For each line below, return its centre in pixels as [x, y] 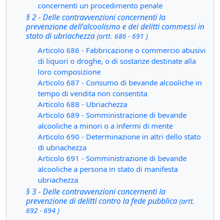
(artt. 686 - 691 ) [122, 36]
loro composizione [69, 72]
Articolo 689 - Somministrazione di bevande [112, 115]
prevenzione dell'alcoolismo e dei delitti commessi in [115, 27]
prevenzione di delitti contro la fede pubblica [103, 201]
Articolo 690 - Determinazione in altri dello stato [119, 137]
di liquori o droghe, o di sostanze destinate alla [117, 61]
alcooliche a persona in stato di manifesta [108, 169]
